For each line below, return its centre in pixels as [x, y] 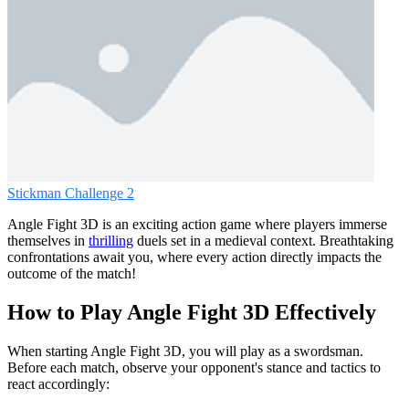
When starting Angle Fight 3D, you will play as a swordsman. [185, 351]
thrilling [111, 241]
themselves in [48, 241]
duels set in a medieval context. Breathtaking [263, 241]
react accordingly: [58, 384]
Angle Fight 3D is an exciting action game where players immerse [197, 225]
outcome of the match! [72, 274]
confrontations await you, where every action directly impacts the [194, 257]
